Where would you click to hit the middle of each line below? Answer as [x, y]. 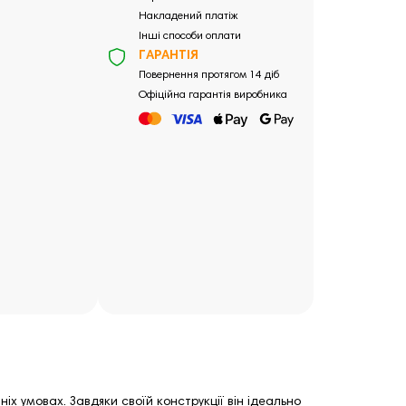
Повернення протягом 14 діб [208, 75]
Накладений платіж [188, 16]
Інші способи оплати [189, 36]
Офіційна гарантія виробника [213, 95]
